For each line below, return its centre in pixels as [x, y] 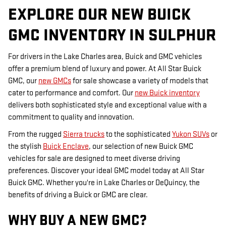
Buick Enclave [66, 147]
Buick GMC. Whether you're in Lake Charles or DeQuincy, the [104, 183]
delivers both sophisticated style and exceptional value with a [107, 105]
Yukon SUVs [191, 135]
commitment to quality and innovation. [71, 118]
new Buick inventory [167, 93]
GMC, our [23, 81]
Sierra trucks [84, 135]
